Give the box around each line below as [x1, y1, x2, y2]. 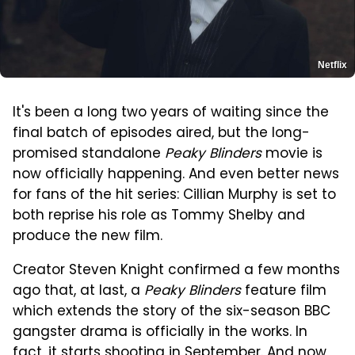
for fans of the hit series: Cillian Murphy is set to [13, 184, 336, 207]
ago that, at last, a [13, 280, 144, 303]
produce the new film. [13, 225, 162, 248]
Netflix [318, 59, 347, 71]
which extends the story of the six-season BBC [13, 300, 330, 323]
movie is [261, 143, 323, 166]
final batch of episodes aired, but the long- [13, 122, 310, 145]
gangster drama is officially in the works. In [13, 321, 307, 344]
